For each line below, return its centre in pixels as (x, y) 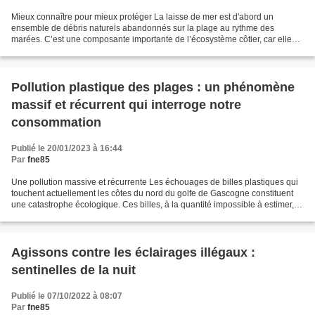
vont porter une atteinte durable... (74, 216)
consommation (56, 123)
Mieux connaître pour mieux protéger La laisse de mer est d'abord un (142, 17)
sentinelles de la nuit (73, 270)
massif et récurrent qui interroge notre (126, 105)
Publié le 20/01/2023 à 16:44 (67, 149)
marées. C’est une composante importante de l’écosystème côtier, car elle (152, 40)
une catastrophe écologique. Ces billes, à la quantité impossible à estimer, (153, 205)
